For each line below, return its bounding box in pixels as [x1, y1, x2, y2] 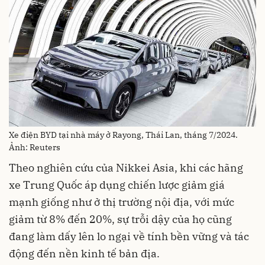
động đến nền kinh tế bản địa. [9, 246, 160, 260]
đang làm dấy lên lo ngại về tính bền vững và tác [9, 229, 249, 243]
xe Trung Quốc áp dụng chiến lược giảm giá [9, 177, 225, 192]
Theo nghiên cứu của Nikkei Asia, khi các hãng [9, 160, 243, 174]
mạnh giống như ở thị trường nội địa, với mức [9, 195, 234, 209]
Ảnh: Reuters [9, 141, 60, 153]
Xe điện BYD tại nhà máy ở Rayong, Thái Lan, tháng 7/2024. [9, 129, 238, 140]
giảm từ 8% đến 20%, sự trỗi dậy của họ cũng [9, 212, 232, 226]
